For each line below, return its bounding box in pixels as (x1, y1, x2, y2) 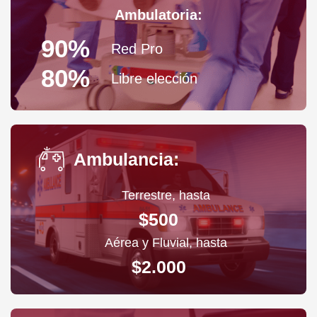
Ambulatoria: (115, 7, 202, 23)
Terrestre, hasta (121, 188, 210, 203)
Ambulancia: (74, 149, 179, 170)
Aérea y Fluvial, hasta (104, 236, 227, 250)
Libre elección (111, 70, 197, 86)
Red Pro (111, 40, 163, 57)
